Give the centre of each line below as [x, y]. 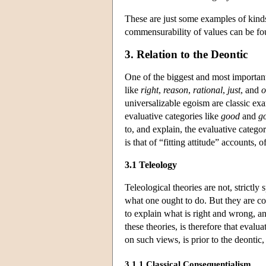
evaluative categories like [173, 116]
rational [208, 90]
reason [176, 90]
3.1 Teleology [151, 164]
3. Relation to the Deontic [186, 54]
